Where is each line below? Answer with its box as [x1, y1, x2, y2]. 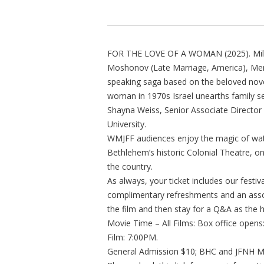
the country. [107, 160, 153, 172]
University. [107, 118, 146, 130]
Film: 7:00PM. [107, 231, 158, 243]
